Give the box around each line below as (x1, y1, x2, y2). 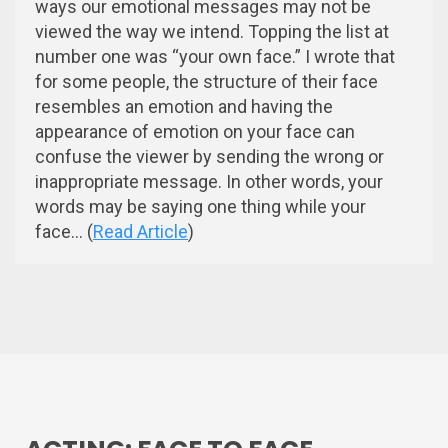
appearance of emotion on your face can (35, 120, 355, 142)
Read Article (93, 220, 188, 242)
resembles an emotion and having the (35, 95, 333, 117)
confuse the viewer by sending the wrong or (35, 145, 384, 167)
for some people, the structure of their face (35, 70, 378, 92)
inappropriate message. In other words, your (35, 170, 383, 192)
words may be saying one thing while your (35, 195, 366, 217)
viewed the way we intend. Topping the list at (35, 20, 389, 42)
